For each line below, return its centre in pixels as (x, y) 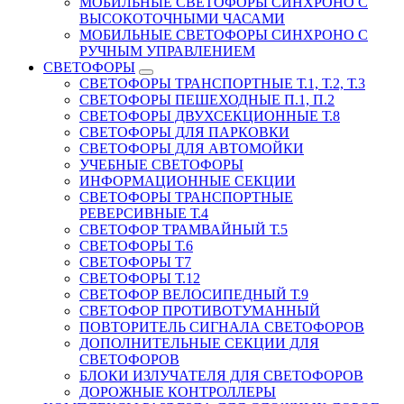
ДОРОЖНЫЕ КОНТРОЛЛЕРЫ (178, 391)
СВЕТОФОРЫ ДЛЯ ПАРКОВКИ (184, 132)
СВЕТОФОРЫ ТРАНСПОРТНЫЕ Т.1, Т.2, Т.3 (222, 83)
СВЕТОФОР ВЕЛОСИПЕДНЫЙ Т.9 (194, 294)
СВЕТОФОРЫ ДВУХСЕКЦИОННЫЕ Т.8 (210, 115)
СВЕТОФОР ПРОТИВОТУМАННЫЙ (200, 310)
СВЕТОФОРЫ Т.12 (140, 278)
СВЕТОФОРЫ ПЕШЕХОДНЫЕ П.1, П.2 (207, 99)
